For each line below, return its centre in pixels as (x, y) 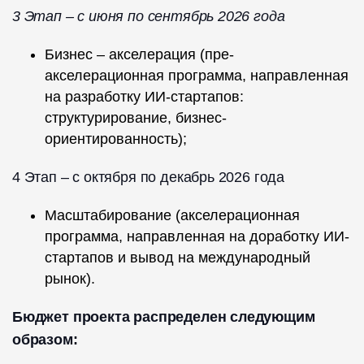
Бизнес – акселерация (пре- (139, 55)
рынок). (70, 279)
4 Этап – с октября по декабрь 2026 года (148, 178)
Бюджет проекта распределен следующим (164, 317)
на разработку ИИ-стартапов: (144, 97)
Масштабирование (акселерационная (172, 216)
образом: (45, 340)
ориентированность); (116, 139)
